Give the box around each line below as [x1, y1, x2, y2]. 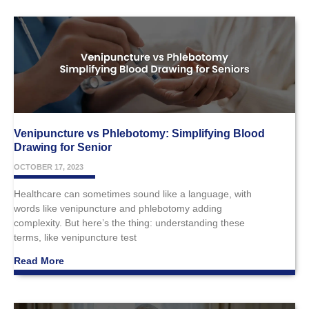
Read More [14, 255, 64, 267]
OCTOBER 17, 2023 [14, 163, 83, 172]
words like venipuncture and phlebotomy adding [14, 203, 222, 215]
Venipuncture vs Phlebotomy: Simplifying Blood [14, 128, 265, 140]
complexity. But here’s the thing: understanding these [14, 217, 245, 229]
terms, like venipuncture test [14, 232, 137, 243]
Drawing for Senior [14, 141, 112, 154]
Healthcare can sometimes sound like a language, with [14, 188, 252, 200]
